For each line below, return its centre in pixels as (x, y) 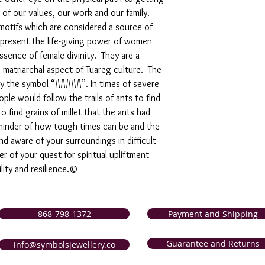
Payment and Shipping (213, 214)
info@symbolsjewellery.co (64, 244)
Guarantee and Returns (213, 243)
